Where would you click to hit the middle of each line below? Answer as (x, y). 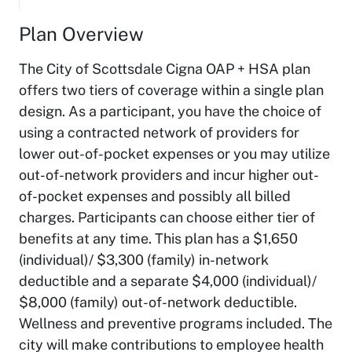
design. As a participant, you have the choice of (170, 111)
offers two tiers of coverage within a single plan (171, 90)
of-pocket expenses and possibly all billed (155, 196)
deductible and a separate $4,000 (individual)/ (168, 280)
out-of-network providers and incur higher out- (169, 174)
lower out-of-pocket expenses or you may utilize (174, 153)
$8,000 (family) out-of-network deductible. (158, 302)
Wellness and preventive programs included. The (176, 323)
